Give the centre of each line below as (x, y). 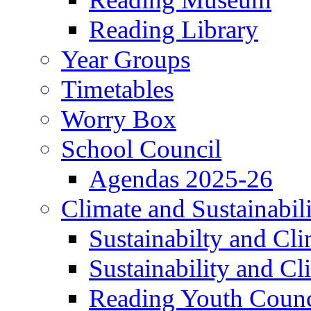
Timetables (117, 89)
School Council (141, 149)
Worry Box (119, 119)
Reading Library (174, 29)
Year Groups (126, 59)
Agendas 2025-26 (181, 178)
